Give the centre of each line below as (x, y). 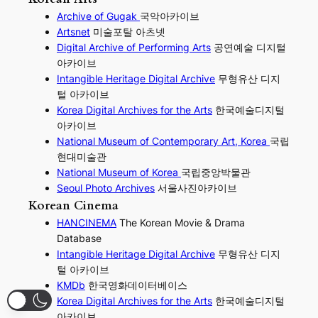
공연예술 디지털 (248, 48)
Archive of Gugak (98, 16)
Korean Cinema (73, 205)
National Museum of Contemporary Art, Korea (163, 141)
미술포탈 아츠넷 (128, 32)
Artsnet (73, 32)
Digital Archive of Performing (125, 48)
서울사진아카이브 (196, 188)
